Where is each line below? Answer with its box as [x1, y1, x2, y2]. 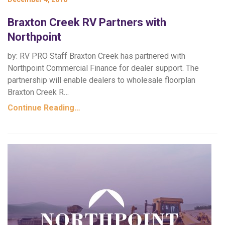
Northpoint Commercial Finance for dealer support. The [8, 63, 199, 73]
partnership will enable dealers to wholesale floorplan [8, 75, 195, 85]
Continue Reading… [8, 103, 80, 113]
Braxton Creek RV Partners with [8, 16, 166, 29]
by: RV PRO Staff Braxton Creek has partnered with [8, 51, 185, 61]
